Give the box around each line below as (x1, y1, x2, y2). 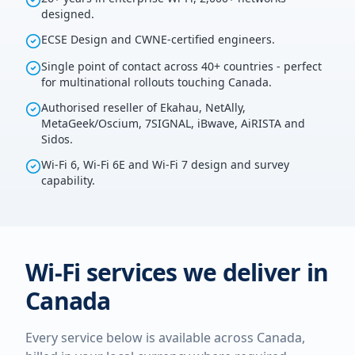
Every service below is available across (25, 329, 257, 346)
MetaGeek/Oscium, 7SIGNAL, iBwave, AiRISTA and (41, 116, 305, 131)
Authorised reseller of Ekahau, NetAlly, (41, 100, 246, 115)
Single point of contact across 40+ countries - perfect (41, 59, 322, 74)
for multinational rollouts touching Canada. (41, 74, 272, 90)
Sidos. (41, 132, 73, 147)
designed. (41, 6, 94, 21)
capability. (41, 173, 95, 188)
